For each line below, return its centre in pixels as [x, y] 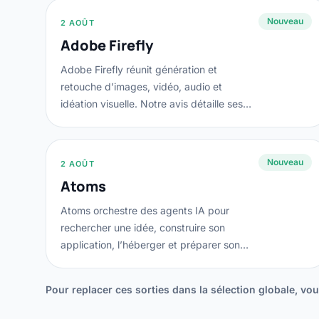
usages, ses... [92, 121]
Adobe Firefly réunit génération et [139, 69]
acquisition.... [91, 262]
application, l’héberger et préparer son [150, 245]
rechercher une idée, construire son [143, 228]
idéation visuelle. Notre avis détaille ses [152, 104]
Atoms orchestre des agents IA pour [145, 210]
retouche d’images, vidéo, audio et [141, 87]
